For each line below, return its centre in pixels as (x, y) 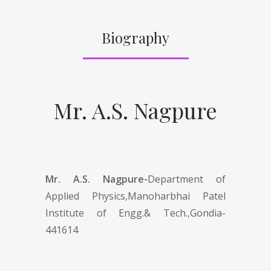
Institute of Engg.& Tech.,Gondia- (135, 213)
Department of (187, 179)
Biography (135, 37)
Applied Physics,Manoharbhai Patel (135, 196)
